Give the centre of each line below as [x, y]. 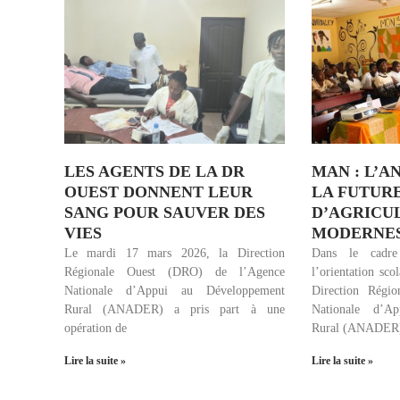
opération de [96, 328]
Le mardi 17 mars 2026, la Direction [175, 253]
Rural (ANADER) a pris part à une [175, 309]
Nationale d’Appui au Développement [175, 290]
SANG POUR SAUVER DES [165, 212]
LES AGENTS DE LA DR [154, 171]
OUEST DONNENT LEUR [158, 192]
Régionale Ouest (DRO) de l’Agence [175, 271]
